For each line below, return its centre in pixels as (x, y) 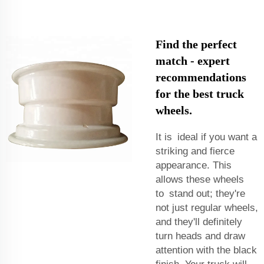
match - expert (193, 60)
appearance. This (194, 165)
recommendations (201, 77)
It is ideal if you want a (206, 137)
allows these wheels (200, 179)
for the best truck (200, 93)
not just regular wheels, (207, 207)
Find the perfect (196, 44)
